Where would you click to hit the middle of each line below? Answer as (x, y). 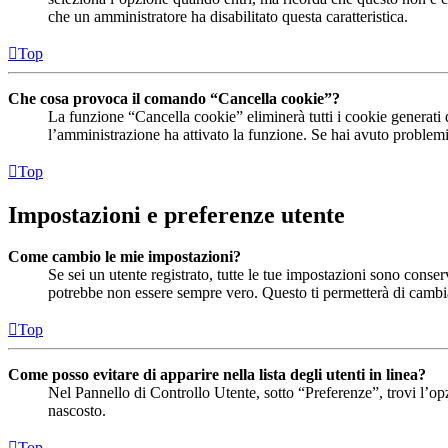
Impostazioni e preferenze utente (176, 214)
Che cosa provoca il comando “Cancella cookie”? (174, 98)
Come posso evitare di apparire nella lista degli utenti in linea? (217, 375)
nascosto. (77, 411)
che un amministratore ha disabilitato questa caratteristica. (228, 16)
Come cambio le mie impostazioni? (124, 257)
